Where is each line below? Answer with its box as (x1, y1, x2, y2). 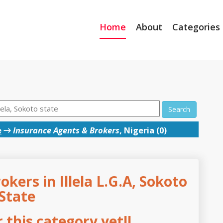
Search (168, 104, 190, 114)
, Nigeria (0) (119, 124, 167, 136)
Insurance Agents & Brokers (13, 124, 119, 136)
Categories (172, 20, 220, 33)
